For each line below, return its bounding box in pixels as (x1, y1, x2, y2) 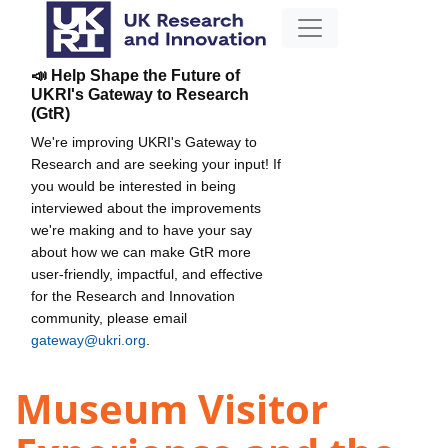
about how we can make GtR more (31, 243, 251, 260)
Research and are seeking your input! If (31, 155, 281, 172)
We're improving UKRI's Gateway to (31, 133, 257, 150)
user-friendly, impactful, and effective (31, 265, 263, 282)
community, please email (31, 309, 187, 326)
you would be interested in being (31, 177, 236, 194)
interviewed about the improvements (31, 199, 261, 216)
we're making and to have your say (31, 221, 252, 238)
